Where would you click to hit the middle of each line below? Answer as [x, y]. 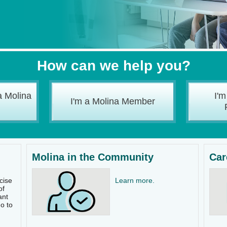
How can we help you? [113, 66]
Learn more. [135, 180]
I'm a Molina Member [112, 101]
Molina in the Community [93, 157]
